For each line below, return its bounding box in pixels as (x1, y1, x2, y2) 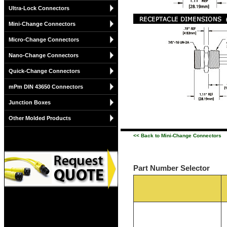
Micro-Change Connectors (9, 36, 79, 43)
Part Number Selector (133, 164, 210, 172)
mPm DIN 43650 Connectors (9, 84, 83, 90)
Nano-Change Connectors (9, 52, 79, 58)
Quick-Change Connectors (9, 68, 80, 74)
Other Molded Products (9, 115, 71, 121)
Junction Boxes (9, 99, 51, 105)
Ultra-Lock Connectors (9, 5, 69, 11)
